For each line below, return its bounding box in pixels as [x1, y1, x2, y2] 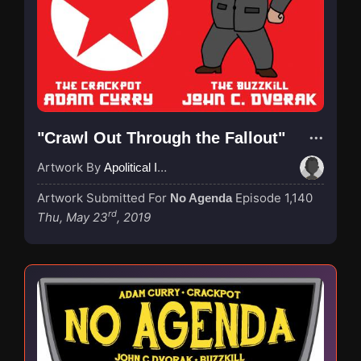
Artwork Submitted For [37, 189, 170, 205]
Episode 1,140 [235, 189, 313, 205]
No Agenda [170, 190, 232, 205]
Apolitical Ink [104, 160, 157, 174]
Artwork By [37, 159, 104, 175]
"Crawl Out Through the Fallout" [37, 128, 285, 147]
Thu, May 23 [37, 209, 108, 225]
